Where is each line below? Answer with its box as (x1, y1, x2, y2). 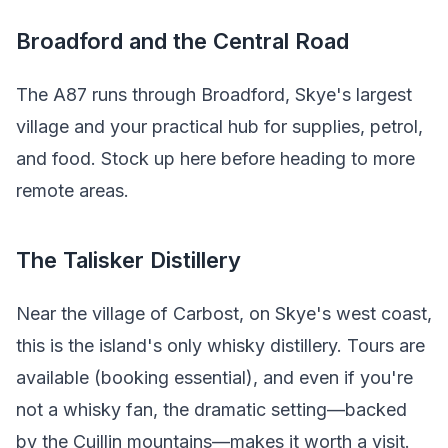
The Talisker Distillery (16, 247, 241, 274)
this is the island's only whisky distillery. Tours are (16, 334, 425, 356)
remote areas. (16, 179, 129, 201)
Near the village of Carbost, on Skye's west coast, (16, 302, 432, 324)
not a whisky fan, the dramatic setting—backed (16, 398, 407, 420)
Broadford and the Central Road (16, 28, 349, 55)
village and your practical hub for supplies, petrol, (16, 115, 423, 137)
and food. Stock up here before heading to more (16, 147, 415, 169)
